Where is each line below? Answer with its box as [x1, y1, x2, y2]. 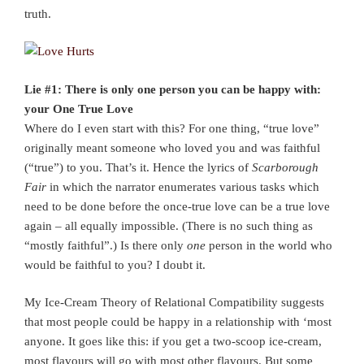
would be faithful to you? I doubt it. [24, 258, 206, 271]
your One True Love [24, 102, 133, 115]
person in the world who [206, 238, 332, 252]
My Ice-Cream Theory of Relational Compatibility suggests [24, 296, 324, 310]
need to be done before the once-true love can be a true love [24, 199, 330, 213]
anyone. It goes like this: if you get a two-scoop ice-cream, [24, 335, 322, 349]
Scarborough [252, 160, 318, 174]
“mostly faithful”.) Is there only [24, 238, 187, 252]
